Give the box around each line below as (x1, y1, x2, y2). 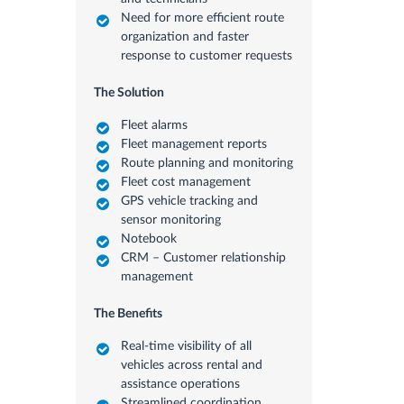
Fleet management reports (120, 137, 267, 151)
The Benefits (93, 307, 162, 320)
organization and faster (120, 30, 249, 43)
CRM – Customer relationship (120, 251, 286, 264)
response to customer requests (120, 49, 292, 62)
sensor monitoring (120, 213, 221, 226)
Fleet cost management (120, 175, 251, 188)
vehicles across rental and (120, 358, 262, 372)
